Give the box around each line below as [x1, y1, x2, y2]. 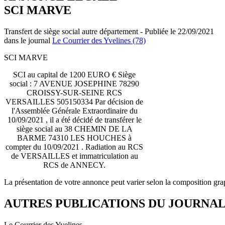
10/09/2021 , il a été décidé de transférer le [7, 115, 142, 124]
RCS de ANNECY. [43, 160, 105, 169]
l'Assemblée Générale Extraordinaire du [11, 106, 138, 115]
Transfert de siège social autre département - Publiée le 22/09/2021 [4, 27, 214, 36]
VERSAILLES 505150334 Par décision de [6, 97, 143, 106]
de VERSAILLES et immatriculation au [11, 151, 138, 160]
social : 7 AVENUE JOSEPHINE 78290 [10, 79, 139, 88]
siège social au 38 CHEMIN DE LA [16, 124, 133, 133]
